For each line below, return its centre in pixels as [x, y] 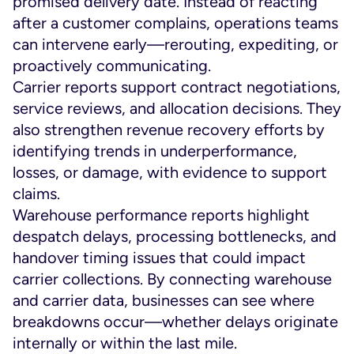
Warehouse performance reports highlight [161, 215]
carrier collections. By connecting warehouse [172, 279]
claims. [36, 194]
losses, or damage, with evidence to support [170, 172]
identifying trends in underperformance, [155, 151]
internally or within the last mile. [125, 343]
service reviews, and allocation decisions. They [177, 108]
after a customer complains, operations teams [175, 23]
